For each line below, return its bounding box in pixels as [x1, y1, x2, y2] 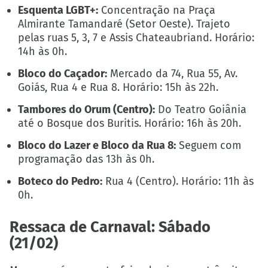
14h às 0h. [18, 44, 68, 58]
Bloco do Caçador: [18, 66, 108, 80]
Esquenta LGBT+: [18, 3, 99, 17]
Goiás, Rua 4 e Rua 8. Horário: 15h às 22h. [18, 80, 219, 94]
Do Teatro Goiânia [155, 102, 247, 116]
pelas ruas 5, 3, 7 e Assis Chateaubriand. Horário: [18, 31, 255, 44]
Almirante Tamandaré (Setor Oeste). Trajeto [18, 17, 231, 31]
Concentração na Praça [98, 3, 216, 17]
